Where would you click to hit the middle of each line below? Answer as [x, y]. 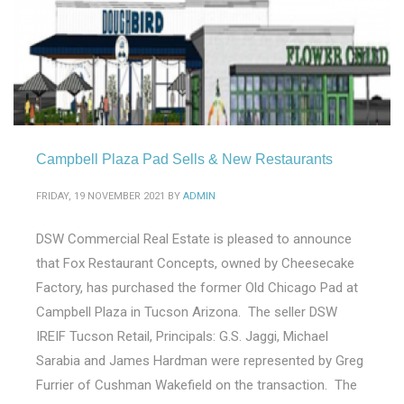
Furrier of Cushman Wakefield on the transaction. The [197, 385]
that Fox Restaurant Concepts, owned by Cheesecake [195, 263]
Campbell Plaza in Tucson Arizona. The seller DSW [187, 312]
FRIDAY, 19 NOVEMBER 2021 [101, 196]
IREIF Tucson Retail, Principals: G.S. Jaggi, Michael [182, 336]
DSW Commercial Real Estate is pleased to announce [194, 239]
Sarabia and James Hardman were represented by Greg [200, 361]
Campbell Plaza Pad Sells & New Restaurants [184, 159]
